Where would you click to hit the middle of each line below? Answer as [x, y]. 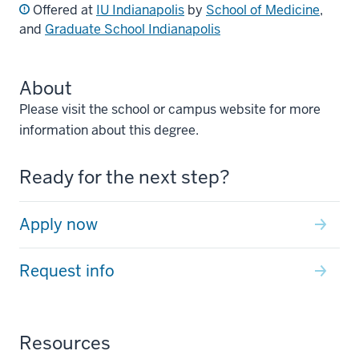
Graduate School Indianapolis [133, 29]
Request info [67, 270]
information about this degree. [109, 130]
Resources [65, 343]
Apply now [58, 224]
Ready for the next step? [125, 177]
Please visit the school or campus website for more [170, 109]
